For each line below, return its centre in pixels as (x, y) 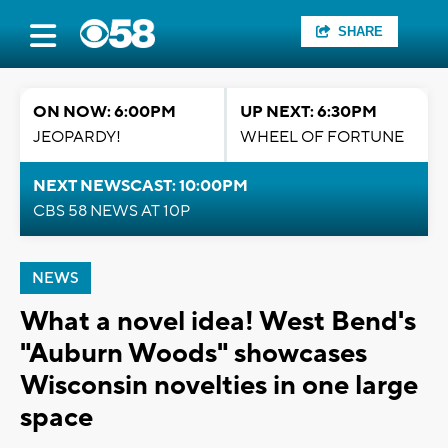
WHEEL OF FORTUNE (322, 137)
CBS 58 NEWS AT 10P (111, 211)
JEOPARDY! (77, 137)
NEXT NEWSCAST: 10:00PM (140, 186)
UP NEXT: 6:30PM (308, 112)
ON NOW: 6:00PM (104, 112)
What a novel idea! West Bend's (218, 321)
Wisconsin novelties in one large (219, 385)
